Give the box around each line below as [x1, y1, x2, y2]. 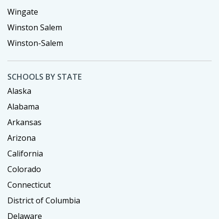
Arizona [7, 132, 36, 144]
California [7, 148, 43, 159]
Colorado [7, 164, 41, 175]
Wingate [7, 6, 38, 18]
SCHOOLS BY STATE [7, 71, 82, 83]
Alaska [7, 86, 31, 97]
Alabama [7, 101, 39, 112]
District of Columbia [7, 195, 80, 206]
